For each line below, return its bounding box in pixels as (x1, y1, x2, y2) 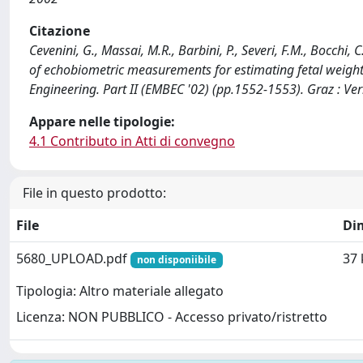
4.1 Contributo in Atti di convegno (29, 132, 235, 150)
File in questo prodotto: (23, 184, 166, 202)
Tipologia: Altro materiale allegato (16, 282, 224, 301)
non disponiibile (136, 253, 216, 267)
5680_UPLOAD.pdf (16, 250, 130, 267)
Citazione (29, 22, 90, 40)
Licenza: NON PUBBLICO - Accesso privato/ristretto (16, 308, 327, 327)
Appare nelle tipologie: (29, 113, 175, 130)
